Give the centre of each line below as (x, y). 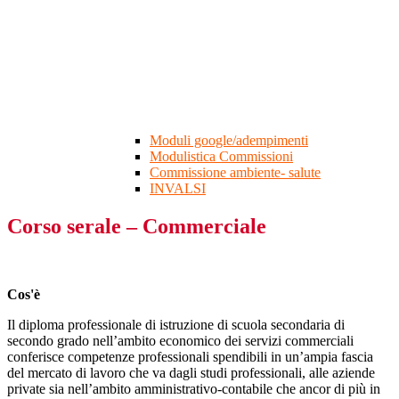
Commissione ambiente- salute (235, 173)
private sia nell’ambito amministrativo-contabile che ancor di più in (194, 389)
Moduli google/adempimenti (229, 141)
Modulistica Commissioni (221, 157)
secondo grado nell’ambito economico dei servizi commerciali (180, 341)
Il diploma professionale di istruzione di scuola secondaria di (176, 325)
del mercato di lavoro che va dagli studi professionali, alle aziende (191, 373)
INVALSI (178, 189)
